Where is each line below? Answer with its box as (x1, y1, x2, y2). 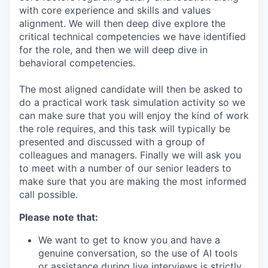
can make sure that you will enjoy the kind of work (19, 109, 249, 121)
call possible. (19, 188, 78, 200)
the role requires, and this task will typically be (19, 122, 230, 135)
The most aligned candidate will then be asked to (19, 83, 243, 95)
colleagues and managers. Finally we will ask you (19, 148, 241, 161)
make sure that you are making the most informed (19, 175, 246, 187)
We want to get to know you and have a (38, 233, 220, 246)
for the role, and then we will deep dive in (19, 43, 208, 56)
